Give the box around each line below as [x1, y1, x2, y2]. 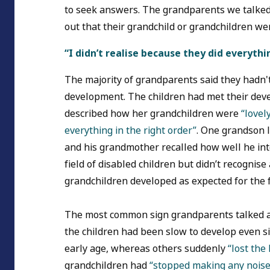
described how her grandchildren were [64, 107, 241, 121]
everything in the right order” [64, 124, 196, 138]
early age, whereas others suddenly [64, 242, 228, 256]
